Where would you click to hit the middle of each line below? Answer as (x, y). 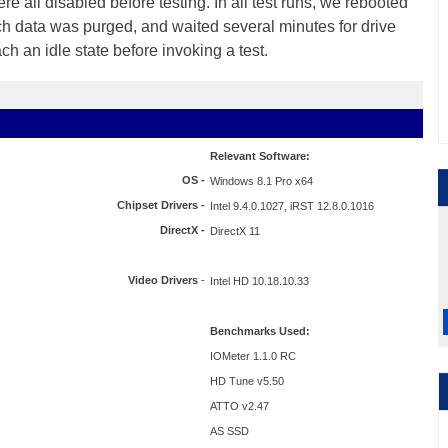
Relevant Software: (260, 156)
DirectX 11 (235, 231)
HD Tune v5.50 (247, 381)
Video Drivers (163, 280)
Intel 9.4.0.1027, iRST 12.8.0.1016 (292, 206)
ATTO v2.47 (239, 406)
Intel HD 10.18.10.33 (259, 281)
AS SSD (229, 431)
